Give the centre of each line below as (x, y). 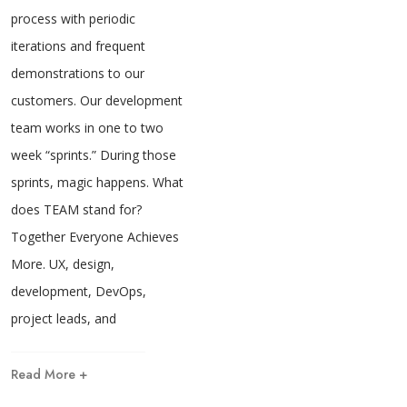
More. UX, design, (63, 263)
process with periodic (73, 18)
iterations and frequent (78, 45)
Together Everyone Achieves (95, 236)
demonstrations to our (78, 73)
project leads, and (64, 318)
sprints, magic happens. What (97, 182)
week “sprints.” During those (94, 154)
